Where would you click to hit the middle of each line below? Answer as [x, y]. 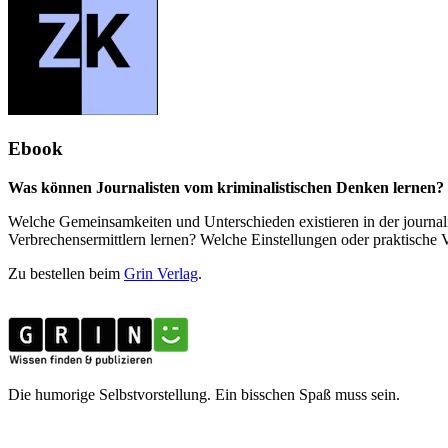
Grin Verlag [161, 273]
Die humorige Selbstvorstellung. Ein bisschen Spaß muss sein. [204, 394]
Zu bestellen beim [66, 273]
